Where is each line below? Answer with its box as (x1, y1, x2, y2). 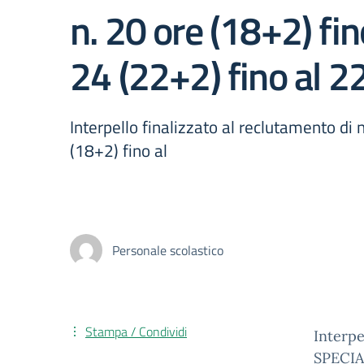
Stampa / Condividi (85, 322, 187, 341)
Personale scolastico (112, 240, 223, 260)
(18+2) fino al (70, 137, 167, 163)
